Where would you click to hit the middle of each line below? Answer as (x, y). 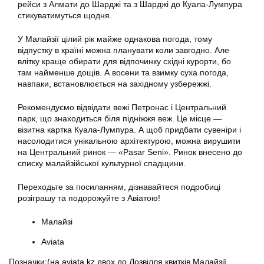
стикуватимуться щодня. (65, 16)
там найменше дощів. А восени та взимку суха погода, (123, 73)
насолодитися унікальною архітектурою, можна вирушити (129, 141)
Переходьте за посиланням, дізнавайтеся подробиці (119, 187)
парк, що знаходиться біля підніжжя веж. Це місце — (120, 119)
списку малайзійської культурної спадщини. (102, 164)
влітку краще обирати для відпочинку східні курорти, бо (124, 62)
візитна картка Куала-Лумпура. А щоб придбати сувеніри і (129, 130)
